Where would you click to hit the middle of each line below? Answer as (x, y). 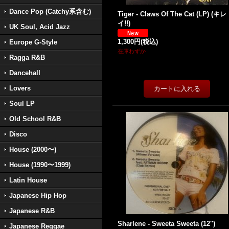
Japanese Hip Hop (38, 196)
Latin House (28, 180)
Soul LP (22, 104)
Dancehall (25, 73)
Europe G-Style (33, 42)
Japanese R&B (32, 211)
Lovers (20, 88)
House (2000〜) (33, 150)
